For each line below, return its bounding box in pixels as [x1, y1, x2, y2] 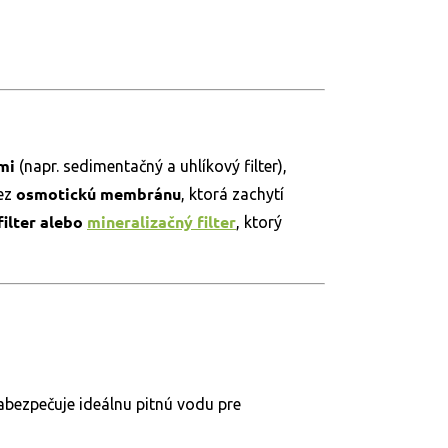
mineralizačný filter [87, 211, 236, 232]
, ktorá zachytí [181, 185, 284, 203]
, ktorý [236, 213, 282, 231]
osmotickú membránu [16, 183, 181, 204]
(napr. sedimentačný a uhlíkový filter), [15, 157, 287, 175]
